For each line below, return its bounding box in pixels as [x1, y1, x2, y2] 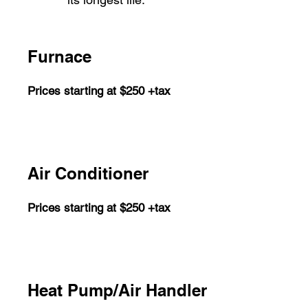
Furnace [27, 47, 91, 66]
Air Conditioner [27, 164, 148, 183]
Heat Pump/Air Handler [27, 280, 207, 300]
